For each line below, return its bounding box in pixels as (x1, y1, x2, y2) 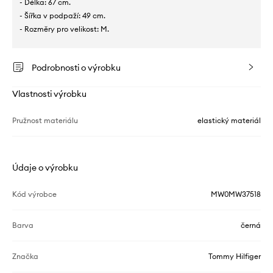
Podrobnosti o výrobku (32, 62, 121, 73)
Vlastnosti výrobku (12, 88, 87, 99)
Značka (12, 251, 38, 261)
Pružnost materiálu (12, 115, 78, 125)
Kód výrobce (12, 189, 57, 199)
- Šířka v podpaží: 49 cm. (19, 10, 105, 20)
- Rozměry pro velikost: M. (19, 24, 109, 34)
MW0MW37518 (211, 189, 261, 199)
